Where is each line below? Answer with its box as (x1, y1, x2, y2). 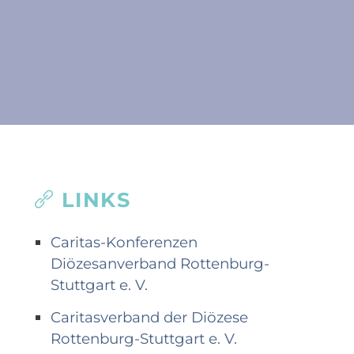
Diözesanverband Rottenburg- (50, 254, 269, 273)
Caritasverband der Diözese (50, 307, 248, 326)
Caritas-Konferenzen (50, 232, 198, 251)
